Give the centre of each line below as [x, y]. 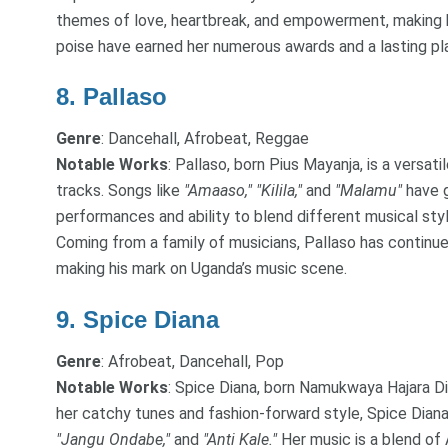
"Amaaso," [218, 191]
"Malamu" [368, 191]
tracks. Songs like [120, 191]
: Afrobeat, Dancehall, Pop [192, 361]
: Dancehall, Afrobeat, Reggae [205, 139]
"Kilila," [279, 191]
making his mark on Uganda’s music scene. [201, 269]
